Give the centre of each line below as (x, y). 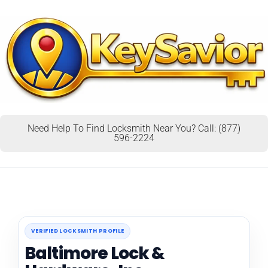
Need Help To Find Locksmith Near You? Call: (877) (134, 128)
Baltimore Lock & (95, 253)
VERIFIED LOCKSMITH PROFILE (78, 231)
